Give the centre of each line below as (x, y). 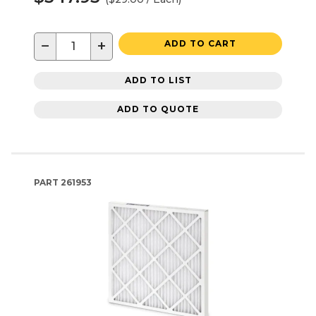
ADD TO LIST (158, 80)
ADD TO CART (200, 43)
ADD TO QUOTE (158, 109)
